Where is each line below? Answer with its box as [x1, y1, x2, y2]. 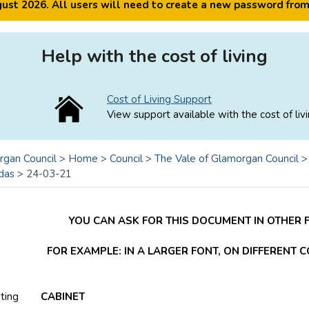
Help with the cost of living [41, 44, 268, 68]
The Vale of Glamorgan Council [154, 152, 299, 166]
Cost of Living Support [107, 92, 212, 106]
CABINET [19, 290, 85, 303]
